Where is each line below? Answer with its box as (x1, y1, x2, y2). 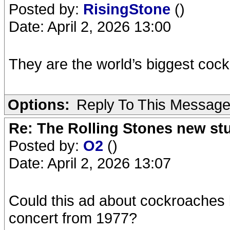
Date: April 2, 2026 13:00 (9, 18, 171, 35)
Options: (8, 96, 70, 113)
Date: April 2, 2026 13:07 (9, 155, 171, 171)
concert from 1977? (9, 209, 137, 226)
